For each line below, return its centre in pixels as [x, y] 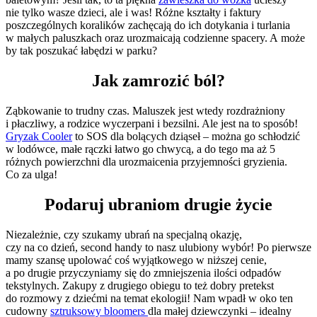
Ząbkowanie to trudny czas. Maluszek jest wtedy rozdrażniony [145, 111]
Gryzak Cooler [39, 137]
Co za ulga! [31, 175]
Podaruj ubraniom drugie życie [158, 205]
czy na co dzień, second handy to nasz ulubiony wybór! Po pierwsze [158, 248]
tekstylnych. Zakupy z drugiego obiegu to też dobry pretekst [140, 286]
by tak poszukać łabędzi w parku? [81, 51]
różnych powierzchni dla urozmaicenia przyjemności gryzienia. [146, 162]
